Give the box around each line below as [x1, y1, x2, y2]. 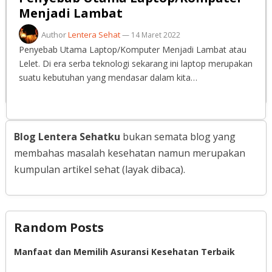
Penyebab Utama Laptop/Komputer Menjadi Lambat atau [18, 44, 246, 55]
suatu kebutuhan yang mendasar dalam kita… [18, 72, 197, 83]
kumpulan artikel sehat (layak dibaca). [13, 162, 185, 176]
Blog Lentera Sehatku [13, 129, 120, 143]
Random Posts [13, 219, 104, 236]
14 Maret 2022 [131, 30, 180, 40]
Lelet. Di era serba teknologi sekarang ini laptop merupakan [18, 58, 253, 69]
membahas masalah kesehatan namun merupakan [13, 146, 245, 160]
